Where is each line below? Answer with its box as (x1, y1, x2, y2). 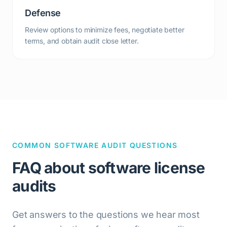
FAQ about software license (12, 159, 205, 177)
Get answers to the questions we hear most (12, 209, 200, 220)
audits (12, 177, 56, 195)
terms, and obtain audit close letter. (25, 36, 139, 45)
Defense (25, 8, 61, 18)
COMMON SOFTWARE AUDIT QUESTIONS (12, 141, 178, 149)
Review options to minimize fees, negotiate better (25, 25, 184, 34)
